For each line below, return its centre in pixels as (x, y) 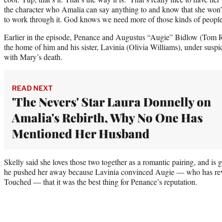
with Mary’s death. (33, 56)
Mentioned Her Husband (81, 133)
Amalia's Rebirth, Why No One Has (107, 117)
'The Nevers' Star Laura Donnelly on (111, 101)
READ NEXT (32, 88)
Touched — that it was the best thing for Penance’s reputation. (101, 181)
